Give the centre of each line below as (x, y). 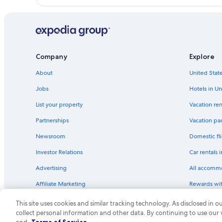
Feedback (49, 199)
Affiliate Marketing (60, 184)
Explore (202, 56)
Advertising (51, 168)
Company (52, 56)
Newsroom (51, 136)
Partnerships (52, 120)
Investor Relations (59, 152)
